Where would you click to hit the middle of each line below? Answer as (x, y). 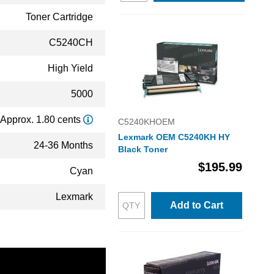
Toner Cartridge (59, 17)
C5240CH (71, 43)
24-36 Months (63, 145)
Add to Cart (196, 205)
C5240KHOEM (146, 122)
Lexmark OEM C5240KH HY (174, 137)
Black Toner (143, 149)
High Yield (70, 68)
